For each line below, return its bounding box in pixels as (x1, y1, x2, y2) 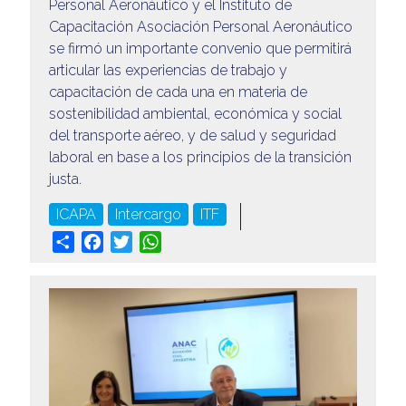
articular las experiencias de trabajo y (48, 62, 287, 80)
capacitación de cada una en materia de (48, 83, 307, 101)
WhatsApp (160, 232, 232, 250)
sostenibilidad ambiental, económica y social (48, 105, 342, 123)
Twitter (131, 232, 176, 250)
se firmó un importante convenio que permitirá (48, 40, 352, 58)
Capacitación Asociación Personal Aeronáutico (48, 18, 353, 36)
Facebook (102, 232, 169, 250)
